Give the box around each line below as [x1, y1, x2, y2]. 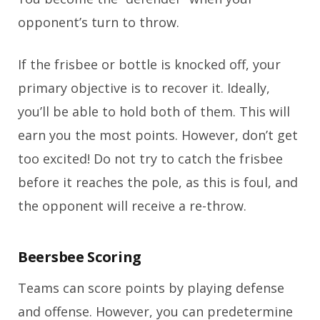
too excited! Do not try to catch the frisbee [18, 149, 283, 167]
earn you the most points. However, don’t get [18, 126, 298, 144]
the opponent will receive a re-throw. [18, 196, 246, 214]
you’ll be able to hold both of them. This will [18, 102, 290, 120]
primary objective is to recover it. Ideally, [18, 79, 270, 96]
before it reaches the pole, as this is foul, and [18, 173, 298, 191]
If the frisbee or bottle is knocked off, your [18, 55, 281, 73]
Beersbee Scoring [18, 246, 142, 266]
